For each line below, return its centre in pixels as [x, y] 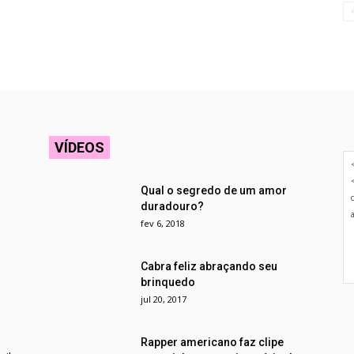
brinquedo [168, 282]
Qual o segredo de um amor [214, 190]
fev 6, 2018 [163, 223]
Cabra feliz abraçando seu [209, 266]
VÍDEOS [79, 147]
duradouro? [172, 206]
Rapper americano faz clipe [212, 342]
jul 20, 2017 [164, 299]
